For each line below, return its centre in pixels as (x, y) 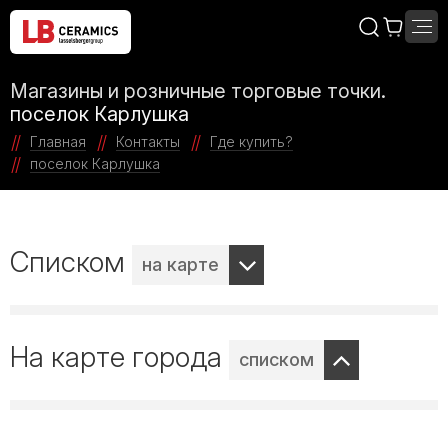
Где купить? (251, 141)
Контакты (148, 141)
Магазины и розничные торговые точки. (198, 91)
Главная (58, 141)
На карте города (119, 357)
